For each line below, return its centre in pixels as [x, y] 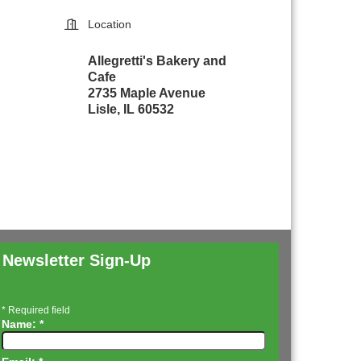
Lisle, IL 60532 [131, 109]
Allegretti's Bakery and [158, 61]
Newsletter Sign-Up [77, 261]
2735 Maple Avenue [147, 93]
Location [110, 24]
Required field [38, 311]
